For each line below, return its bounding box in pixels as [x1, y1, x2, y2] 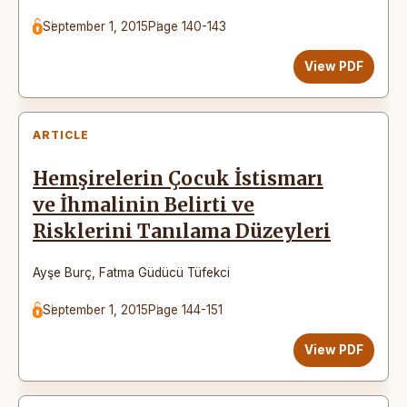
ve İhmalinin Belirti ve [33, 193, 254, 217]
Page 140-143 [148, 18, 227, 34]
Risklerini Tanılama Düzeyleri [33, 219, 331, 243]
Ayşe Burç [33, 264, 92, 280]
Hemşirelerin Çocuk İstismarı [33, 166, 323, 191]
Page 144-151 [148, 302, 223, 317]
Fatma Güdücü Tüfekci [99, 264, 230, 280]
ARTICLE [33, 127, 89, 142]
